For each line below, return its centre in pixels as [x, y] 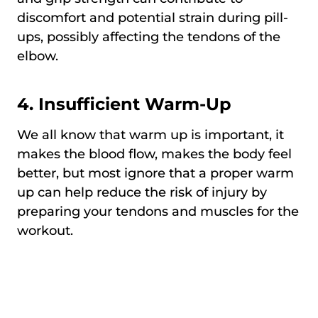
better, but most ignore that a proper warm [155, 173]
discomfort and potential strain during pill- [153, 17]
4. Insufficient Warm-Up [124, 104]
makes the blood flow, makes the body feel [154, 154]
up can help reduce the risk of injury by [142, 192]
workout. [45, 230]
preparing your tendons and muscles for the [158, 211]
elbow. [38, 56]
